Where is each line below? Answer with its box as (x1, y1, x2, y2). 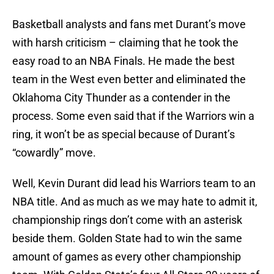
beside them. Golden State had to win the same (12, 232, 242, 245)
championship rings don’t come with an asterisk (12, 213, 242, 227)
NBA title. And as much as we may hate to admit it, (12, 195, 257, 209)
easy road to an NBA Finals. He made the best (12, 54, 235, 68)
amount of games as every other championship (12, 250, 241, 264)
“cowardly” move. (12, 146, 96, 160)
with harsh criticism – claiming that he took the (12, 36, 239, 50)
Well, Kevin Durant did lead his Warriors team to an (12, 177, 256, 190)
